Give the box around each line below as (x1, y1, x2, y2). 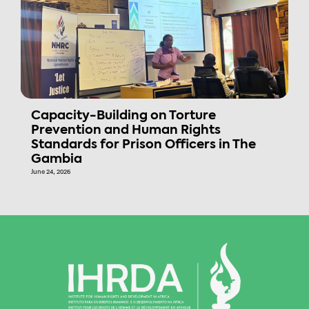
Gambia (31, 152, 82, 166)
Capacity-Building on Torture (31, 109, 216, 122)
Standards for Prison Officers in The (31, 138, 256, 151)
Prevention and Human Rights (31, 123, 221, 137)
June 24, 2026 (31, 167, 70, 176)
